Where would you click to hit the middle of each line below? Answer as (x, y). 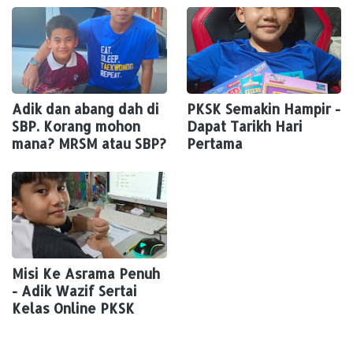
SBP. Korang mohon (76, 126)
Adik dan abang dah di (85, 109)
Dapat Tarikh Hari (244, 126)
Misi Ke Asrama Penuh (86, 274)
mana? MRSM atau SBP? (89, 144)
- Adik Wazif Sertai (74, 291)
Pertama (214, 144)
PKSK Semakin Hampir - (263, 109)
